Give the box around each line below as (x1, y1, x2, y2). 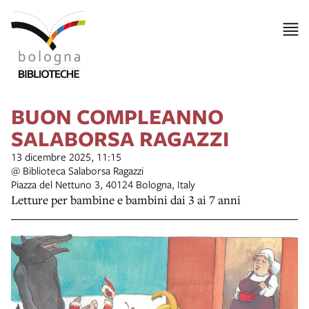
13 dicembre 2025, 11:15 (11, 149, 121, 163)
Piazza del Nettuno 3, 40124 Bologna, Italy (11, 177, 195, 191)
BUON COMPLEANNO (11, 101, 223, 130)
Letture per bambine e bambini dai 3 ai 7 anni (11, 191, 241, 208)
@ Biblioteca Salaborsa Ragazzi (11, 163, 143, 177)
